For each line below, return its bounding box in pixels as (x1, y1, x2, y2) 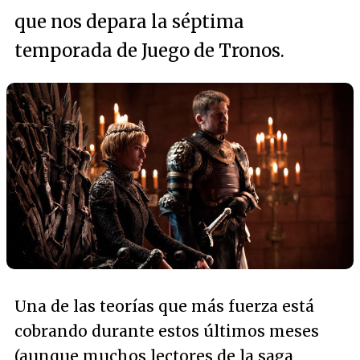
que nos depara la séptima (14, 10, 244, 33)
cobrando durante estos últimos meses (14, 321, 319, 342)
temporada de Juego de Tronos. (14, 39, 284, 62)
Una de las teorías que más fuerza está (14, 297, 314, 317)
